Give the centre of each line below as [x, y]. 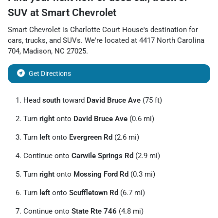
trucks [36, 40]
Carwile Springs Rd [102, 156]
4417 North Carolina [172, 40]
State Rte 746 [94, 211]
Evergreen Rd [91, 137]
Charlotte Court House [107, 30]
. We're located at [110, 40]
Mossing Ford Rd [101, 174]
